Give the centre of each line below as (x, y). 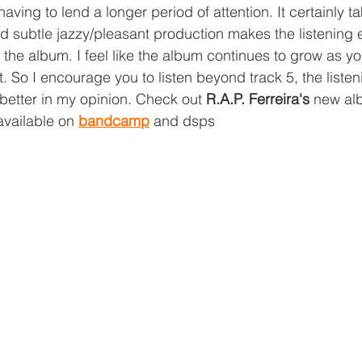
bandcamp (114, 120)
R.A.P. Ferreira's (260, 99)
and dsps (182, 120)
